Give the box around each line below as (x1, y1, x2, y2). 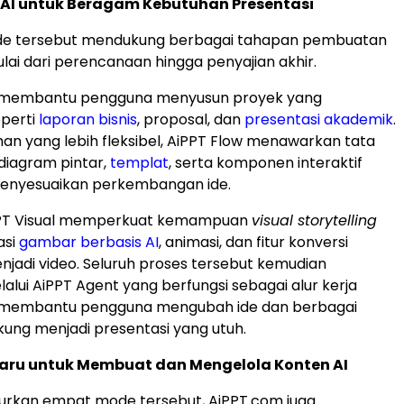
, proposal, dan (137, 109, 244, 131)
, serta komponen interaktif (169, 152, 363, 174)
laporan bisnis (39, 109, 137, 131)
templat (110, 152, 169, 174)
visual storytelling (252, 210, 377, 232)
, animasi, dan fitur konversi (159, 232, 348, 253)
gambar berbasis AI (19, 232, 159, 253)
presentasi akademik (244, 109, 393, 131)
